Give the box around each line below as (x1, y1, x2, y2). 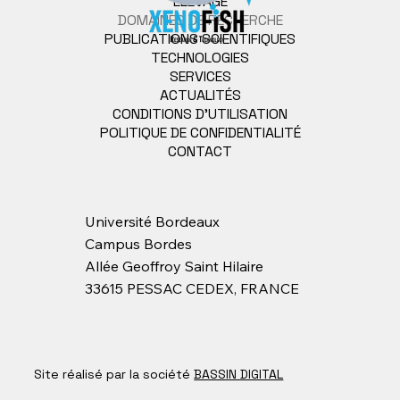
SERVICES (169, 66, 231, 86)
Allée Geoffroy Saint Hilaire (84, 256, 263, 275)
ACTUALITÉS (159, 85, 241, 104)
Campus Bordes (84, 234, 192, 253)
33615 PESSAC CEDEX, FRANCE (84, 279, 299, 297)
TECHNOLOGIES (151, 47, 249, 67)
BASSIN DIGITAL (194, 366, 284, 383)
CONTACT (168, 141, 232, 161)
